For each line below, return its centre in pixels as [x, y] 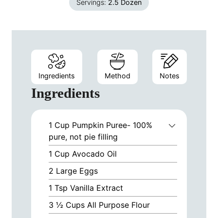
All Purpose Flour [118, 205]
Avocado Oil [94, 154]
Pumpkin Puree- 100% [112, 125]
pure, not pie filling [83, 136]
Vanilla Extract [97, 188]
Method [117, 75]
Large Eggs [77, 171]
